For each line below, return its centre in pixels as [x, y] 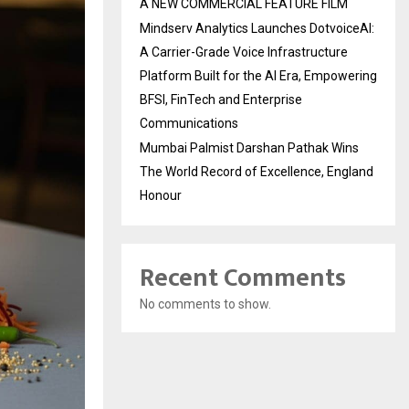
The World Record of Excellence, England [257, 172]
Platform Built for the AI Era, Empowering [258, 76]
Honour [161, 195]
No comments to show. [205, 304]
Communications [189, 123]
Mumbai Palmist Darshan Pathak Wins [249, 148]
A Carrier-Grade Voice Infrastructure [244, 52]
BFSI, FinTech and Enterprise [221, 100]
